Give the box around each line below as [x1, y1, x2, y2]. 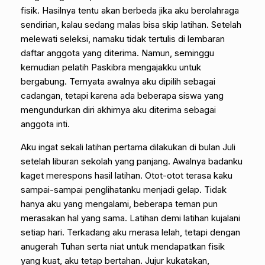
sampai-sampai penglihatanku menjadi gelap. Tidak [21, 183, 227, 195]
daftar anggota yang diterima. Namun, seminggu [21, 47, 214, 59]
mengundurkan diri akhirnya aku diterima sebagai [21, 104, 216, 115]
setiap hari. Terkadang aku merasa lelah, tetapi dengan [21, 226, 240, 238]
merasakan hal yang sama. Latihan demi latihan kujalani [21, 212, 240, 224]
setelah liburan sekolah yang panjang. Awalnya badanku [21, 155, 243, 167]
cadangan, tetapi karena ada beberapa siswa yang [21, 89, 224, 101]
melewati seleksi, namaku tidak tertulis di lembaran [21, 33, 225, 44]
